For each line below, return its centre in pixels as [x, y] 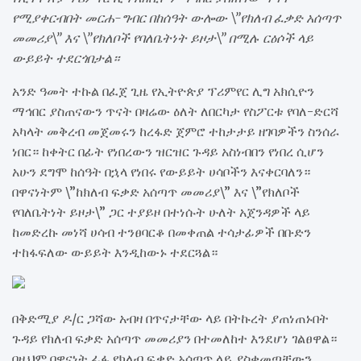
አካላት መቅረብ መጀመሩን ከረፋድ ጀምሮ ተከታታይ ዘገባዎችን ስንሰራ [176, 132]
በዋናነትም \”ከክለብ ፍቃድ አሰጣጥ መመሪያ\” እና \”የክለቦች [156, 192]
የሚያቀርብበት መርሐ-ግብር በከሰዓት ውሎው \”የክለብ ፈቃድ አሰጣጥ [176, 18]
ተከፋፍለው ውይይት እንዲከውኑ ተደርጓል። [115, 253]
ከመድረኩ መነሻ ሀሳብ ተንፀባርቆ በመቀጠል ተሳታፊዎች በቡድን [162, 232]
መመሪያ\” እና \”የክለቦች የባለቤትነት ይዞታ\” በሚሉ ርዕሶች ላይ [163, 38]
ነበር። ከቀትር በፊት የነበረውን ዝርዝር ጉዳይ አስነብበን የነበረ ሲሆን [168, 152]
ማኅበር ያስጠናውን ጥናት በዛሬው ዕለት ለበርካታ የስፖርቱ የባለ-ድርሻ [175, 112]
